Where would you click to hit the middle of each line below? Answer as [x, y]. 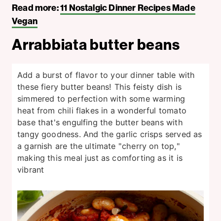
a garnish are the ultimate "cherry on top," [99, 146]
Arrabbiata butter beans [96, 44]
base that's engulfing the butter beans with [100, 122]
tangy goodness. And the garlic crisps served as [110, 134]
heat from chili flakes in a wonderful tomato [102, 110]
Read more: [36, 7]
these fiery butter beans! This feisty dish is [100, 87]
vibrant [31, 169]
